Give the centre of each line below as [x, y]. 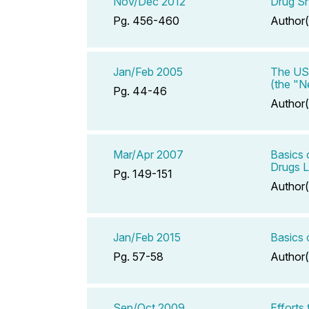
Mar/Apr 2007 [148, 154]
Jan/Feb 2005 [148, 71]
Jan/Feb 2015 [147, 237]
